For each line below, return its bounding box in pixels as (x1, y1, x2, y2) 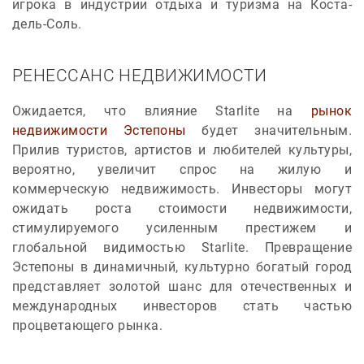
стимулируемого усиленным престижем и (12, 219, 352, 236)
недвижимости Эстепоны (12, 122, 186, 138)
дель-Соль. (12, 15, 82, 32)
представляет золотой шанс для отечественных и (12, 278, 352, 294)
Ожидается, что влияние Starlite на (12, 102, 311, 119)
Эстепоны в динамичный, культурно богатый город (12, 258, 352, 275)
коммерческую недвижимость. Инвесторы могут (12, 180, 352, 197)
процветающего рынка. (12, 317, 162, 333)
